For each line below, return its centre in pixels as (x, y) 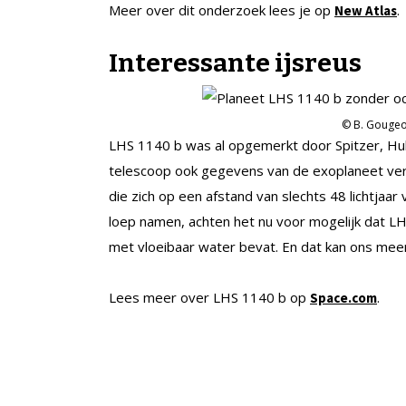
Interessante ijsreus (235, 63)
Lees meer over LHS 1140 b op (209, 297)
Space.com (343, 297)
